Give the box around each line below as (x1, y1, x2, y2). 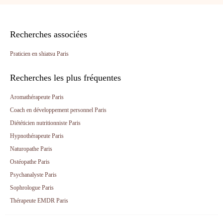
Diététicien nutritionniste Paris (10, 119, 81, 126)
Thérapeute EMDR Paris (10, 197, 68, 204)
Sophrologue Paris (10, 184, 54, 191)
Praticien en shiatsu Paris (10, 50, 69, 57)
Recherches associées (10, 29, 87, 39)
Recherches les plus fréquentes (10, 72, 121, 83)
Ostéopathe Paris (10, 158, 50, 165)
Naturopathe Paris (10, 145, 52, 152)
